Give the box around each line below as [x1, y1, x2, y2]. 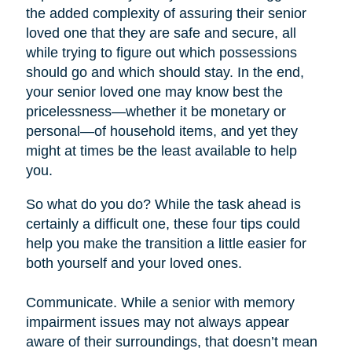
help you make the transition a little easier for [25, 236, 306, 252]
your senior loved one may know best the [25, 84, 283, 101]
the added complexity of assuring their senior [25, 5, 306, 22]
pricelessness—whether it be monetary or [25, 104, 286, 120]
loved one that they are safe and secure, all [25, 25, 296, 42]
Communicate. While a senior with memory [25, 295, 295, 311]
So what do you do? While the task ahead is [25, 196, 301, 213]
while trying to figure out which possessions [25, 45, 297, 61]
